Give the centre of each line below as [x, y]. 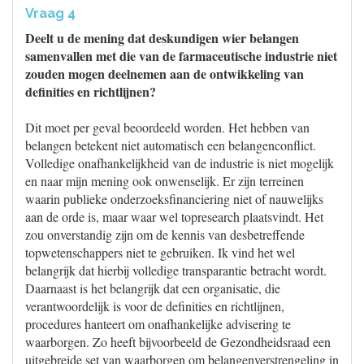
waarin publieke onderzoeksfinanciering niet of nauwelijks [174, 199]
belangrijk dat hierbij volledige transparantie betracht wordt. [176, 270]
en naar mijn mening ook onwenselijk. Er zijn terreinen [165, 181]
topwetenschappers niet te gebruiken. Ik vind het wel [160, 252]
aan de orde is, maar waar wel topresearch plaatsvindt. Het [174, 217]
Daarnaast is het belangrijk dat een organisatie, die [153, 288]
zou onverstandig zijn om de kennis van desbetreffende [165, 234]
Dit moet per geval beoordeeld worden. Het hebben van [167, 127]
